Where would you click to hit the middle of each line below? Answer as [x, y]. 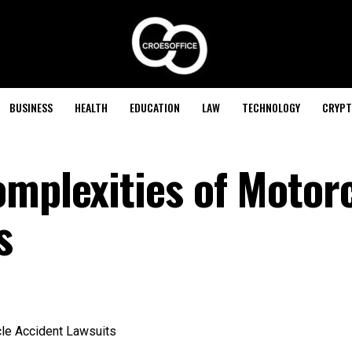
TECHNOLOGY [271, 107]
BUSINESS [31, 107]
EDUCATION [154, 107]
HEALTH [91, 107]
